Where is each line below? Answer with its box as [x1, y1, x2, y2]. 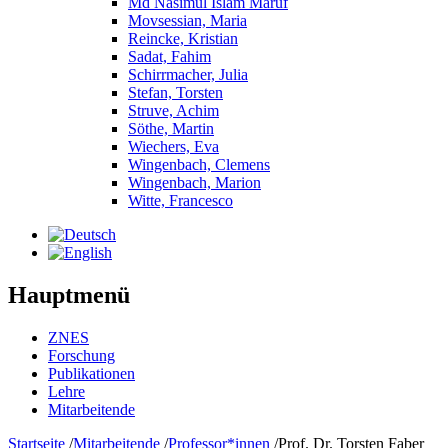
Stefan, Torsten [128, 84, 223, 101]
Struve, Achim [128, 102, 219, 119]
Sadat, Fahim [128, 48, 211, 65]
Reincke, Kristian [128, 30, 238, 47]
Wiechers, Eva [128, 138, 219, 155]
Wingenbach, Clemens [128, 156, 270, 173]
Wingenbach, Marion [128, 174, 261, 191]
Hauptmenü [8, 281, 130, 308]
